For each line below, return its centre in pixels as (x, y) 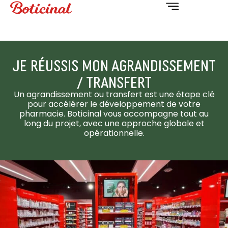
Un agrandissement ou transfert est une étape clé (114, 94)
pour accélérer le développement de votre (114, 104)
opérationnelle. (114, 133)
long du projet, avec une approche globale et (114, 123)
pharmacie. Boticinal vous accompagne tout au (114, 114)
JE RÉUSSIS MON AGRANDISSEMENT (114, 64)
